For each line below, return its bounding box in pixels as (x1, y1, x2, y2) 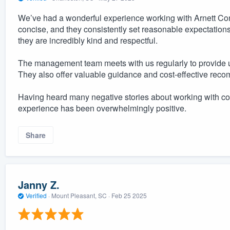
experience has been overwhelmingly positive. (17, 102, 186, 114)
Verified (24, 190, 48, 200)
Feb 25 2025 (111, 190, 147, 200)
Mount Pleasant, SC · (49, 190, 111, 200)
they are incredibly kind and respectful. (17, 34, 158, 46)
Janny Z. (17, 177, 60, 192)
